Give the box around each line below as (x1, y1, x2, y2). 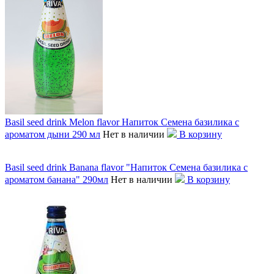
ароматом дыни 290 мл (5, 128, 100, 139)
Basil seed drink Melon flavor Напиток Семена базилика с (5, 116, 239, 127)
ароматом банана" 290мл (5, 174, 108, 185)
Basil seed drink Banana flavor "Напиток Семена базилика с (5, 161, 248, 172)
